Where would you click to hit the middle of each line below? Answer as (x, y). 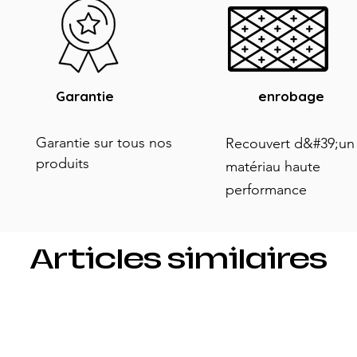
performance (266, 190)
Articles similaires (178, 259)
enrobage (291, 96)
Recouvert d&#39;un (290, 143)
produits (65, 163)
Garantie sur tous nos (104, 143)
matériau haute (273, 167)
